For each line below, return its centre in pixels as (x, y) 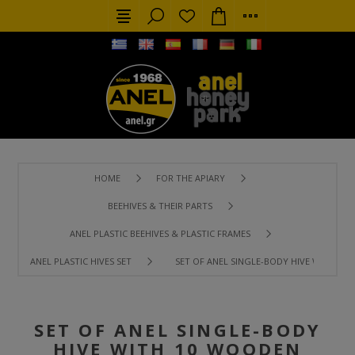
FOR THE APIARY (191, 178)
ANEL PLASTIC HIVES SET (80, 261)
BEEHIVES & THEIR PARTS (160, 206)
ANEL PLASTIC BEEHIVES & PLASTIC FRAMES (160, 233)
